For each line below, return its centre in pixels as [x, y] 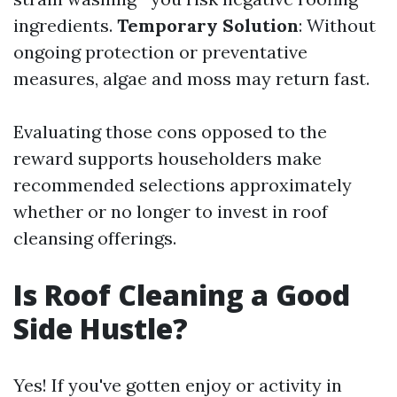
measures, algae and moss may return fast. [191, 78]
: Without [337, 25]
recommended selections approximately [183, 185]
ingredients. [65, 25]
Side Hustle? [101, 328]
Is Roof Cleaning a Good [182, 295]
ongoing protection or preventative [160, 52]
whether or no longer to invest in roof [171, 211]
